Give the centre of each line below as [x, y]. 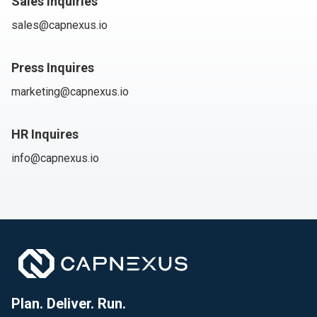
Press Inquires [53, 68]
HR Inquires [45, 134]
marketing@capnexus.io [70, 92]
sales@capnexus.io [59, 25]
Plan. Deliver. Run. [69, 304]
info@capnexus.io [55, 158]
